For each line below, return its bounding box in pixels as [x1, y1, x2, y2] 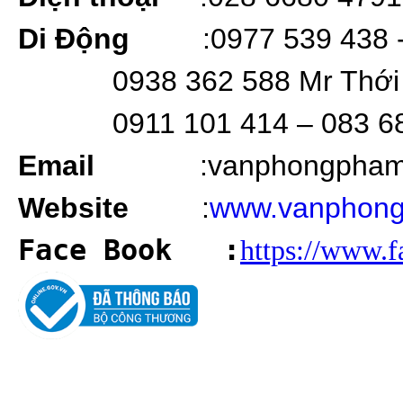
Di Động [18, 22, 202, 56]
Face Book [18, 234, 223, 267]
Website [18, 192, 201, 225]
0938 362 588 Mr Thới [104, 65, 399, 98]
